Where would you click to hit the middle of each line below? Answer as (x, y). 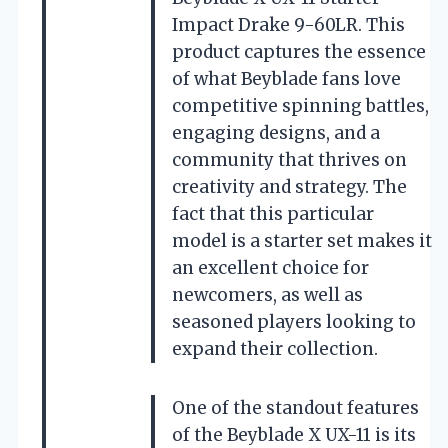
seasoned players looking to (294, 321)
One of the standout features (295, 407)
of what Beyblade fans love (286, 78)
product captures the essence (299, 51)
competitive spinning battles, (300, 105)
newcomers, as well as (267, 294)
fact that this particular (273, 213)
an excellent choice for (270, 267)
